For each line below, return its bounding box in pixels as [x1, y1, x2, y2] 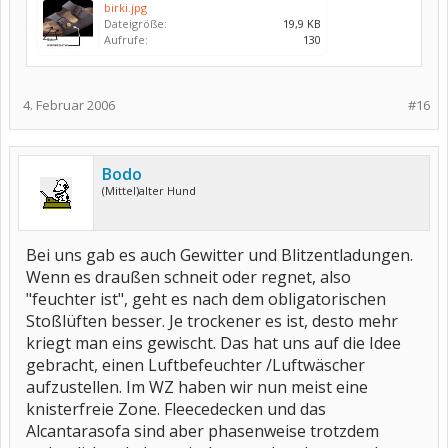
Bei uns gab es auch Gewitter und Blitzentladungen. [26, 244, 413, 266]
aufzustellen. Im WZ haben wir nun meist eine [26, 376, 368, 398]
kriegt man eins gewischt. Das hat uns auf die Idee [26, 332, 401, 354]
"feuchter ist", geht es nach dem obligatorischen [26, 288, 386, 310]
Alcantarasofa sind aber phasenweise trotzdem [26, 420, 379, 442]
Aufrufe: [104, 32, 148, 47]
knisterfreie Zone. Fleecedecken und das [26, 398, 326, 420]
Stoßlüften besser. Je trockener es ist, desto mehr [26, 310, 398, 332]
